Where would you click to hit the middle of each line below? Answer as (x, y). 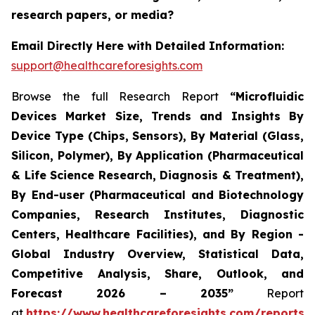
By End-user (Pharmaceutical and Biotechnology (157, 194)
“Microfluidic (267, 96)
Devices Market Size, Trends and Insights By (157, 116)
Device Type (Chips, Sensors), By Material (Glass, (157, 135)
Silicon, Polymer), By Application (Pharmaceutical (157, 155)
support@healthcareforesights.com (107, 65)
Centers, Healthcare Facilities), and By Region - (157, 234)
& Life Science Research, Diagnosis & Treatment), (157, 175)
